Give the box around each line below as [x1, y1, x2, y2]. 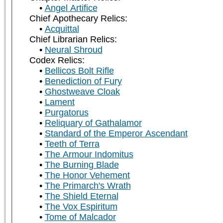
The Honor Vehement [44, 170, 130, 181]
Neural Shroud [44, 45, 103, 55]
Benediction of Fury [44, 76, 122, 87]
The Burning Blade [44, 160, 119, 170]
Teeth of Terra [44, 139, 100, 149]
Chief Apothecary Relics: [29, 13, 127, 24]
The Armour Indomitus [44, 149, 133, 160]
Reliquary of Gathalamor [44, 118, 142, 128]
